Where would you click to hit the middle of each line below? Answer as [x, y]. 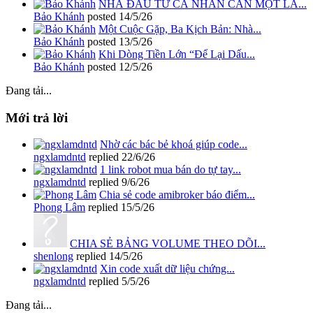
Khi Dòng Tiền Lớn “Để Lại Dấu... [177, 54]
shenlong [53, 256]
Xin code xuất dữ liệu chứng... [167, 269]
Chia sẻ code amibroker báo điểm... [177, 195]
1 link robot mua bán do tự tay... [170, 170]
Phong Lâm [59, 208]
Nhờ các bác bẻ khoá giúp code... [174, 145]
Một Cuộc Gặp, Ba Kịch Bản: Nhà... [180, 29]
